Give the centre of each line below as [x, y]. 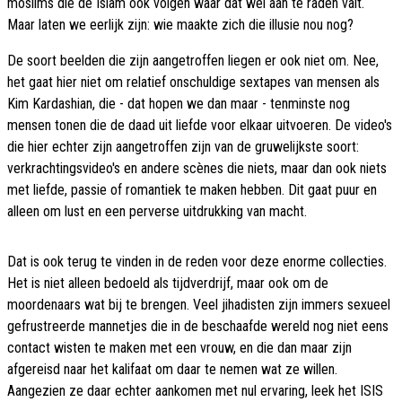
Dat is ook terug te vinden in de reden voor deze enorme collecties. [197, 262]
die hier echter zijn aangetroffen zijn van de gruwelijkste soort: [183, 147]
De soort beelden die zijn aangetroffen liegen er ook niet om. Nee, [193, 61]
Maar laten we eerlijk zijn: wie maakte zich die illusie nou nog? [180, 25]
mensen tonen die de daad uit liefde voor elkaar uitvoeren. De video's [200, 126]
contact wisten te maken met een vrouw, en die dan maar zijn [179, 348]
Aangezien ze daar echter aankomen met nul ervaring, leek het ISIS [195, 391]
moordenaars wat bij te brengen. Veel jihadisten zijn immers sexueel [199, 305]
